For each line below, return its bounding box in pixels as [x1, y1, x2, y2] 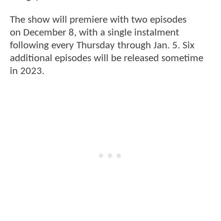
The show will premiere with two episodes [10, 15, 186, 26]
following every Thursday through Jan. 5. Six [10, 40, 194, 51]
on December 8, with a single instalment [10, 28, 179, 38]
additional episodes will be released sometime [10, 53, 203, 64]
